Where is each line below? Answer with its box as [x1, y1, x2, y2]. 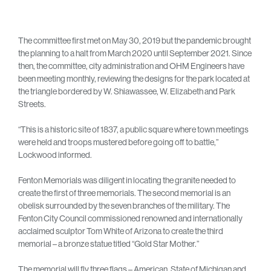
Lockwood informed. [18, 149, 92, 160]
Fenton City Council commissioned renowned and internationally [18, 212, 243, 224]
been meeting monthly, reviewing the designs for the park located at [18, 73, 250, 84]
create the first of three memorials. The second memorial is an [18, 187, 230, 198]
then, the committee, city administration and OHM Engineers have [18, 60, 244, 71]
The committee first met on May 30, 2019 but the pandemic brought [18, 34, 251, 46]
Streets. [18, 98, 46, 109]
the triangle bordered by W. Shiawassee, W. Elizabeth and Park [18, 85, 235, 97]
